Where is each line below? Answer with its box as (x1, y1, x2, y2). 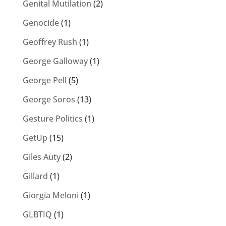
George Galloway (22, 55, 88, 67)
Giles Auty (22, 151, 61, 163)
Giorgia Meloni (22, 190, 79, 201)
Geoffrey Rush (22, 36, 77, 48)
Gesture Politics (22, 113, 83, 125)
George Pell (22, 75, 67, 86)
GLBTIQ (22, 209, 52, 220)
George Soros (22, 94, 75, 105)
